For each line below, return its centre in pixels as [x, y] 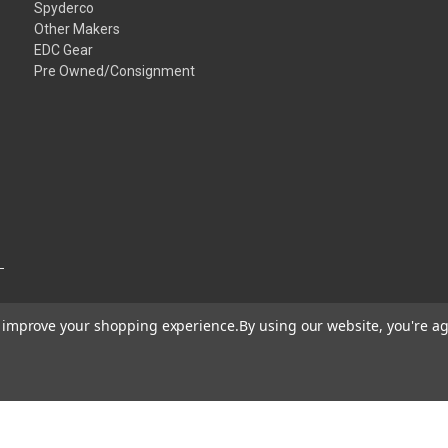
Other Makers [77, 28]
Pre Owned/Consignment [115, 70]
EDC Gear [64, 49]
